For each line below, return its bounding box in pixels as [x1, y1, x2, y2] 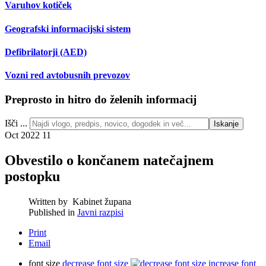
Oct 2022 [5, 130, 42, 141]
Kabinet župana [72, 196, 131, 207]
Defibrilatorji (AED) [5, 46, 87, 57]
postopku [5, 169, 60, 185]
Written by [28, 196, 70, 207]
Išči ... [5, 118, 27, 129]
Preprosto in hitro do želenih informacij [5, 93, 197, 106]
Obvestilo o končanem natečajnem [5, 153, 214, 169]
